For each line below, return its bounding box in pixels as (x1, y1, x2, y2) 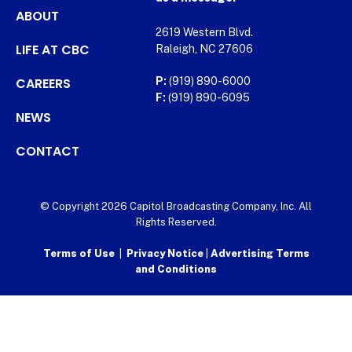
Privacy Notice (126, 247, 206, 259)
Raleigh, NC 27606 (155, 42, 253, 55)
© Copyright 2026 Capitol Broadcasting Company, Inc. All (40, 200, 312, 212)
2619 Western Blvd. (155, 25, 253, 38)
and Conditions (135, 262, 217, 275)
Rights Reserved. (135, 215, 217, 228)
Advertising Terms (210, 247, 310, 259)
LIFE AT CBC (16, 40, 90, 59)
